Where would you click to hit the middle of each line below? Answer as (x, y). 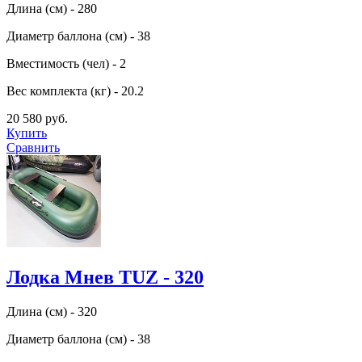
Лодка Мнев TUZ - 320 (105, 277)
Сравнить (33, 147)
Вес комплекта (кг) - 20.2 (75, 90)
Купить (27, 133)
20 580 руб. (37, 118)
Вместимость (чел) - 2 (66, 63)
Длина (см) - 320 (52, 311)
